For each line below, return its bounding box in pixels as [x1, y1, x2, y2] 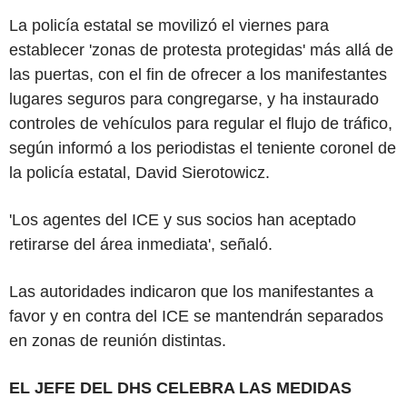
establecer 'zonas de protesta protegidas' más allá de [9, 40, 393, 59]
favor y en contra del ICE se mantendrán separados [9, 306, 383, 325]
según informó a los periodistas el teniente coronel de [9, 138, 396, 157]
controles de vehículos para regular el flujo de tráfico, [9, 114, 392, 133]
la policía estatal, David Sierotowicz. [9, 163, 270, 182]
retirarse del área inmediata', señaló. [9, 234, 273, 253]
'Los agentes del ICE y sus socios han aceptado [9, 210, 356, 229]
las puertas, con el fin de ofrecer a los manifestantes [9, 65, 387, 84]
